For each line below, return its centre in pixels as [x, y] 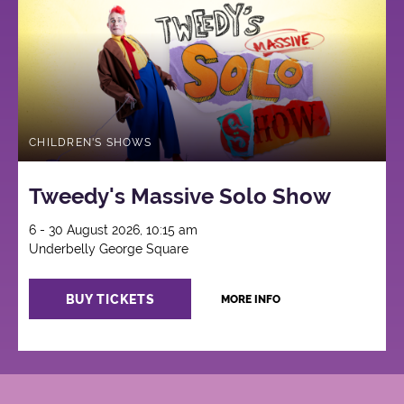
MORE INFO [250, 300]
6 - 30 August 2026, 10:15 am [114, 230]
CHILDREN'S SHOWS [91, 142]
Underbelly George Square [109, 249]
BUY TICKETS [110, 299]
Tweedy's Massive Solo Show [180, 197]
